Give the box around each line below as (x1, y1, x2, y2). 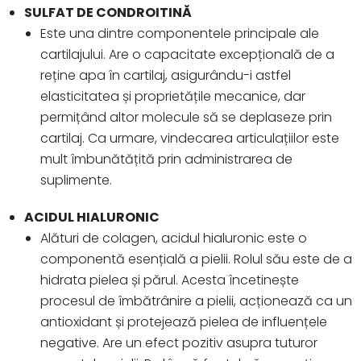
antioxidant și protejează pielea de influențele (40, 313, 327, 332)
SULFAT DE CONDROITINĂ (24, 3, 192, 23)
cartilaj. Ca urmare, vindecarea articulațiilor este (40, 129, 339, 148)
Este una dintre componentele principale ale (40, 24, 319, 44)
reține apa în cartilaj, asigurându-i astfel (40, 66, 291, 85)
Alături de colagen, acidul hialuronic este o (40, 229, 307, 248)
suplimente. (40, 171, 112, 190)
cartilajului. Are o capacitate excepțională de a (40, 45, 334, 64)
